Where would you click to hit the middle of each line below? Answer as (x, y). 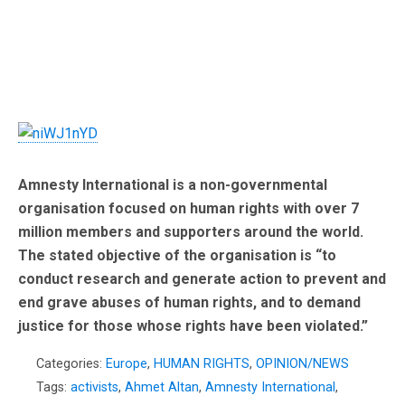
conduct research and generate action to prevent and (202, 279)
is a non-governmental (250, 185)
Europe (127, 364)
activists (94, 388)
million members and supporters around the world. (191, 232)
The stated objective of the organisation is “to (177, 256)
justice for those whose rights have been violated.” (193, 326)
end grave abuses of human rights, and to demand (189, 303)
